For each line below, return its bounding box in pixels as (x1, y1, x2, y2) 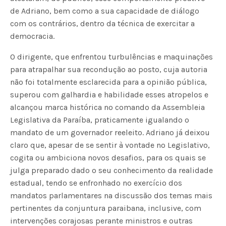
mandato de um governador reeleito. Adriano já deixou (10, 127, 210, 137)
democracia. (10, 31, 54, 41)
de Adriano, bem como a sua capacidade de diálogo (10, 6, 200, 16)
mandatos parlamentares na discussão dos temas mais (10, 190, 213, 200)
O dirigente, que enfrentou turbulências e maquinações (10, 51, 213, 62)
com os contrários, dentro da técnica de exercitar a (10, 18, 195, 28)
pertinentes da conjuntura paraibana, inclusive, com (10, 203, 202, 213)
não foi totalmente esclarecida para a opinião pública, (10, 77, 207, 87)
